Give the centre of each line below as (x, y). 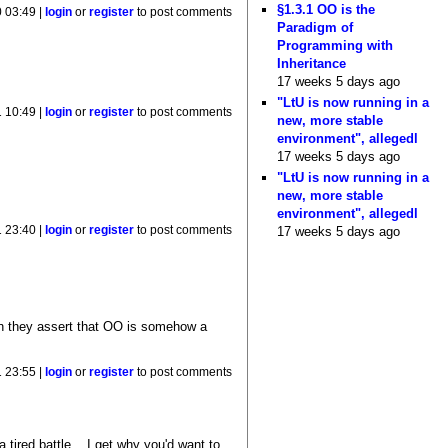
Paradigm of (315, 27)
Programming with (335, 45)
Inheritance (312, 63)
